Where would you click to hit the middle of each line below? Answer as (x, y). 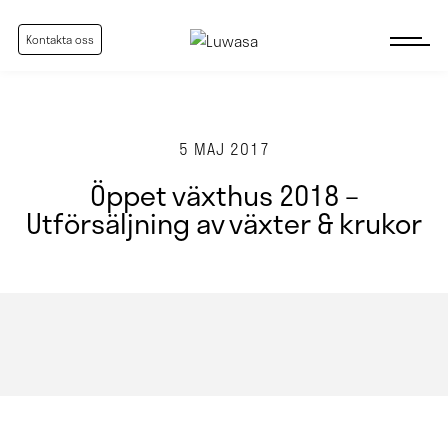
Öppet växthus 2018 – (224, 194)
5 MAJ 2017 (224, 148)
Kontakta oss (60, 39)
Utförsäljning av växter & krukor (224, 222)
